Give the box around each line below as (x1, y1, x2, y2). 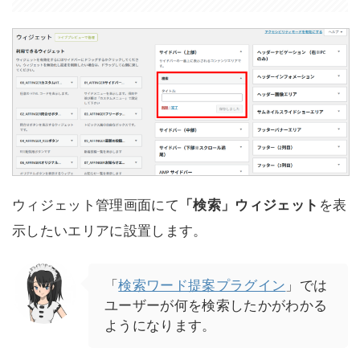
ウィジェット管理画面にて (12, 196, 180, 213)
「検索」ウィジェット (179, 196, 319, 213)
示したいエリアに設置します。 (12, 222, 207, 239)
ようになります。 (104, 317, 216, 333)
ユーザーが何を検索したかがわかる (104, 297, 328, 313)
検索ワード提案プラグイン (118, 276, 286, 293)
